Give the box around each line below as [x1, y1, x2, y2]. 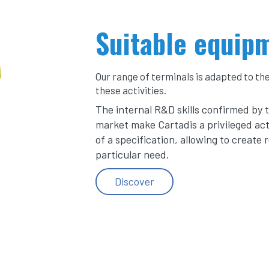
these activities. [95, 84, 166, 96]
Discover [115, 175, 154, 188]
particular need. [95, 148, 169, 161]
